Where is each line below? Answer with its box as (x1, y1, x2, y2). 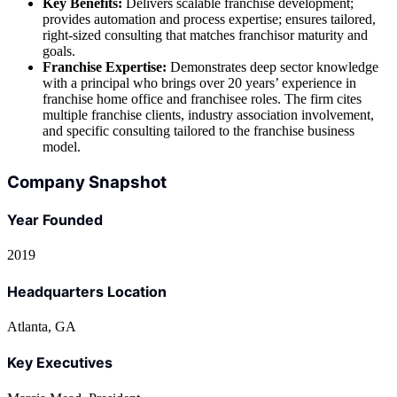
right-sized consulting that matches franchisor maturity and (43, 27, 368, 43)
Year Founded (7, 211, 103, 230)
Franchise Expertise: (43, 59, 167, 75)
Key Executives (7, 354, 113, 372)
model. (43, 139, 81, 155)
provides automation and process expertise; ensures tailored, (43, 12, 376, 27)
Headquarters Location (7, 282, 167, 300)
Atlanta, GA (7, 319, 76, 334)
